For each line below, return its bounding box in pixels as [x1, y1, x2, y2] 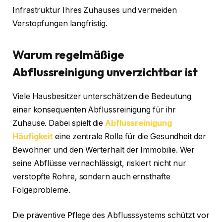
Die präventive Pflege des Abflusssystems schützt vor [12, 211, 210, 221]
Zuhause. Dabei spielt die [12, 118, 105, 128]
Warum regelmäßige [12, 47, 124, 62]
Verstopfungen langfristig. [12, 18, 108, 28]
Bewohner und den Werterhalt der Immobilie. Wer [12, 145, 195, 155]
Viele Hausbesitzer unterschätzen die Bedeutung [12, 91, 192, 101]
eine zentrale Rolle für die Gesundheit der [53, 131, 206, 141]
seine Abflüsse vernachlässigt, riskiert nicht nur [12, 158, 187, 168]
